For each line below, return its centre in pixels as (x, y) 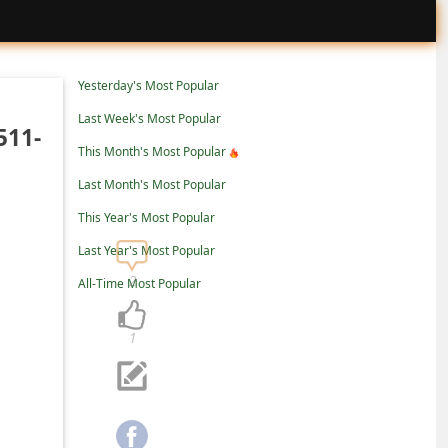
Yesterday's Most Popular (148, 85)
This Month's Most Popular (152, 151)
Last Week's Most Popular (149, 118)
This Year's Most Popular (146, 217)
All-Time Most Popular (139, 283)
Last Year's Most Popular (146, 250)
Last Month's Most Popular (152, 184)
